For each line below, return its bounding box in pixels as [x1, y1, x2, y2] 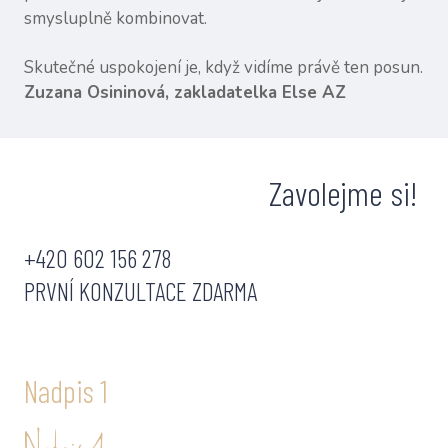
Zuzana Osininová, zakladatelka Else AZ [24, 81, 346, 105]
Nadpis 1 [24, 372, 108, 410]
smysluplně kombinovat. [24, 7, 207, 31]
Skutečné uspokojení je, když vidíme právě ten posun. [24, 56, 423, 80]
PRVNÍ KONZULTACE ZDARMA [24, 275, 257, 307]
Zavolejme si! [269, 172, 424, 214]
